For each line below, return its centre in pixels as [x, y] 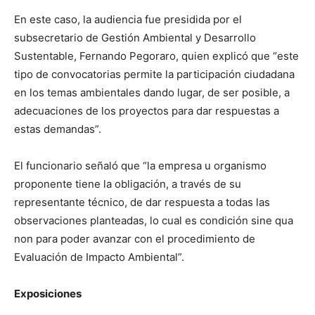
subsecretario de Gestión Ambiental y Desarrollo [135, 38]
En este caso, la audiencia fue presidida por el [128, 19]
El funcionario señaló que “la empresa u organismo [140, 166]
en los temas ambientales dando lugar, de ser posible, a [152, 92]
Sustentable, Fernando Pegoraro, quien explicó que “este [156, 56]
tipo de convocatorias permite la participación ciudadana [154, 74]
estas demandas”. [58, 129]
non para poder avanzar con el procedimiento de [135, 239]
